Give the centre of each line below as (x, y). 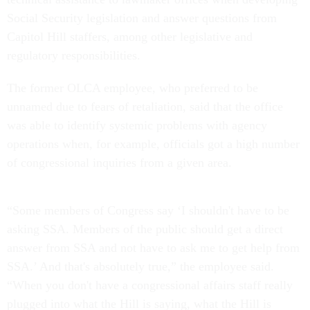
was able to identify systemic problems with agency (137, 125)
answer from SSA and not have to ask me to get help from (153, 247)
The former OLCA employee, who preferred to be (133, 88)
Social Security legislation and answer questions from (142, 18)
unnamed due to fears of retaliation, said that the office (145, 106)
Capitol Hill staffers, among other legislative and (130, 36)
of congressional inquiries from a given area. (121, 162)
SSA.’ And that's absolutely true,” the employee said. (140, 266)
